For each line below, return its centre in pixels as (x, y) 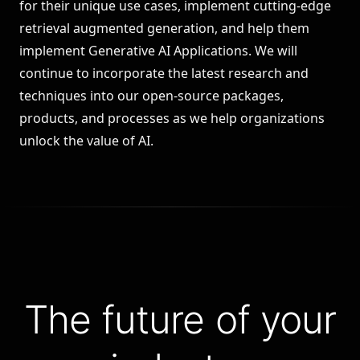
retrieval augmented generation (117, 28)
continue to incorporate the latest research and (164, 73)
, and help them (262, 28)
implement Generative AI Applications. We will (158, 51)
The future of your (180, 319)
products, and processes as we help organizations (172, 118)
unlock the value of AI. (86, 141)
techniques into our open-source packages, (151, 96)
